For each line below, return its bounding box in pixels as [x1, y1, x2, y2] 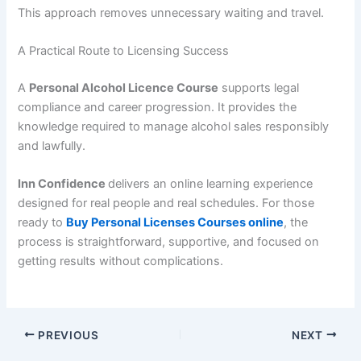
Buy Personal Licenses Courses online [66, 215, 284, 230]
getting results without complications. [18, 254, 224, 269]
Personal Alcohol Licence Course [29, 80, 219, 95]
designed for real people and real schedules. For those [18, 196, 315, 211]
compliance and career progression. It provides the [18, 99, 297, 114]
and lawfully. [18, 138, 86, 153]
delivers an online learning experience [108, 176, 313, 192]
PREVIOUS [35, 328, 99, 342]
